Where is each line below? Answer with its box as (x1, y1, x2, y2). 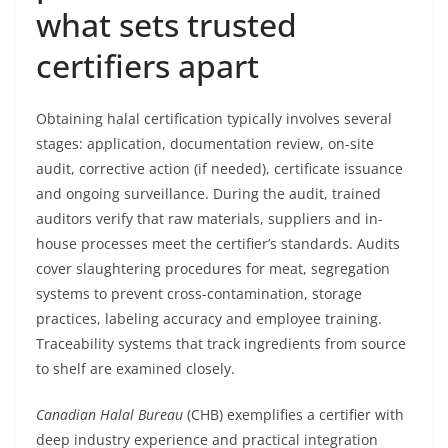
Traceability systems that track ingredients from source (36, 334, 406, 353)
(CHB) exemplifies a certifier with (183, 405, 404, 424)
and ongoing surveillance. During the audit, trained (36, 184, 381, 203)
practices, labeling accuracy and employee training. (36, 309, 382, 328)
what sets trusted (36, 3, 297, 46)
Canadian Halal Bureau (36, 405, 183, 424)
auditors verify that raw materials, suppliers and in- (36, 209, 383, 228)
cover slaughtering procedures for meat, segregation (36, 259, 390, 278)
